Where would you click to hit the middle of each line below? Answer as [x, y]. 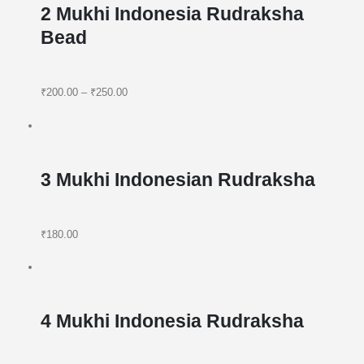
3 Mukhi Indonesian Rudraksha [178, 179]
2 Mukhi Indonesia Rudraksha [172, 14]
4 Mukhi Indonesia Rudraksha [172, 321]
